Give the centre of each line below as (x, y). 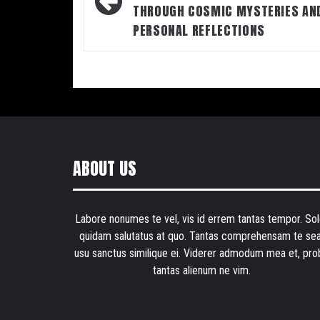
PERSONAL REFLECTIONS (199, 30)
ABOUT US (105, 169)
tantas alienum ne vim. (201, 270)
